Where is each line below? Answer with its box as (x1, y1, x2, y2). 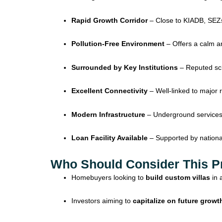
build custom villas (146, 173, 210, 181)
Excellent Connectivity (71, 87, 148, 95)
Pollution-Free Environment (71, 40, 165, 48)
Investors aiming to (71, 197, 133, 205)
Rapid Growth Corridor (71, 16, 148, 24)
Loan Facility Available (71, 134, 148, 142)
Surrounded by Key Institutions (71, 63, 178, 71)
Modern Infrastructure (71, 110, 145, 118)
